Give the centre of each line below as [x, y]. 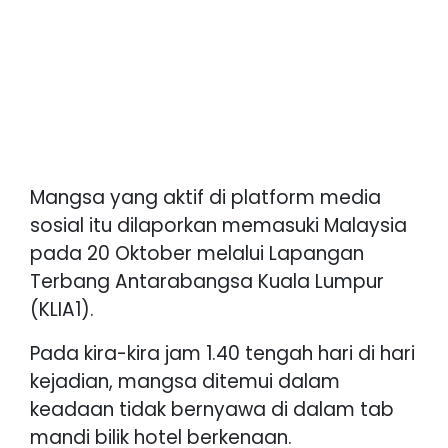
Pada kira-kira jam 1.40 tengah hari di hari [222, 353]
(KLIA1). [62, 309]
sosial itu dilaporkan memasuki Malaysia [218, 225]
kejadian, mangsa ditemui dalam [185, 381]
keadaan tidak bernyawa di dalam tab [212, 409]
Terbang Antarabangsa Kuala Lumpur [207, 281]
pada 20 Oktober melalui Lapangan [197, 253]
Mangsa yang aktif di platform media [205, 197]
